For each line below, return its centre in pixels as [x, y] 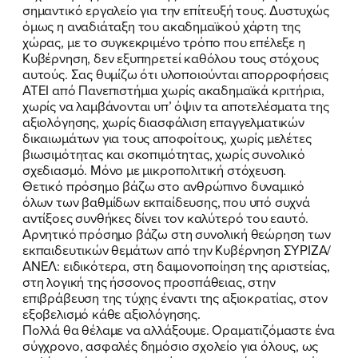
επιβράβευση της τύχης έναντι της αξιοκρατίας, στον [175, 297]
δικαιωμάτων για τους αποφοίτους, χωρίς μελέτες [167, 137]
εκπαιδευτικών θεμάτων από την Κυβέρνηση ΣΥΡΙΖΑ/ [177, 249]
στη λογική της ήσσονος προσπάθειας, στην [149, 281]
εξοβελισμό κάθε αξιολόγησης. [111, 313]
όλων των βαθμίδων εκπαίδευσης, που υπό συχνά [166, 201]
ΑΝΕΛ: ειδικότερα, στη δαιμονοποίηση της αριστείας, [176, 265]
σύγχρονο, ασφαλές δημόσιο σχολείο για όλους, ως [171, 345]
